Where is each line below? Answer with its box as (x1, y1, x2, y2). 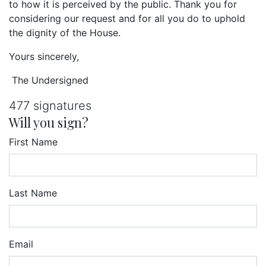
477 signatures (9, 99, 91, 113)
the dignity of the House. (9, 27, 121, 39)
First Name (9, 136, 58, 148)
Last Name (9, 187, 57, 199)
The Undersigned (9, 74, 88, 86)
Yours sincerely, (9, 50, 79, 62)
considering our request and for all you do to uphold (9, 12, 245, 24)
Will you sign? (9, 113, 88, 131)
